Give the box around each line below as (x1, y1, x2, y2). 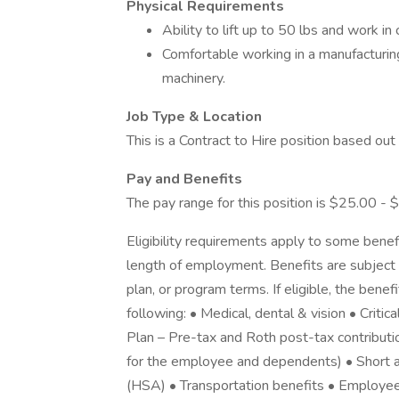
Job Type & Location (126, 107, 262, 126)
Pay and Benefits (126, 169, 242, 189)
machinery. (162, 69, 225, 88)
